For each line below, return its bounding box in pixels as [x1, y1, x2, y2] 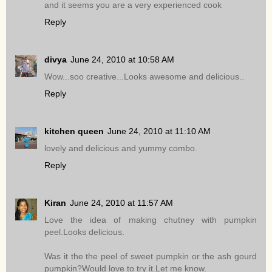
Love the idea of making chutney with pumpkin [44, 215, 257, 225]
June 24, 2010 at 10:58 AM [70, 55, 174, 65]
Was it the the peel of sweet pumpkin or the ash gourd [44, 251, 257, 262]
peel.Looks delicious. [44, 227, 124, 237]
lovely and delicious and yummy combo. [44, 143, 197, 154]
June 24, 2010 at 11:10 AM [107, 126, 211, 137]
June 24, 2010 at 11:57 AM [70, 198, 173, 208]
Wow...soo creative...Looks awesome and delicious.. [44, 72, 244, 82]
